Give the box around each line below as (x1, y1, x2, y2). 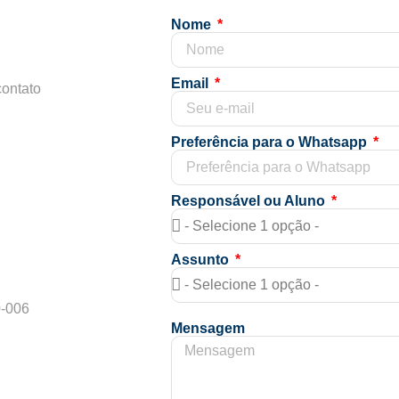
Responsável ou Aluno (171, 193, 329, 208)
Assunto (171, 252, 232, 267)
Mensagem (171, 321, 245, 336)
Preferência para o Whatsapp (171, 134, 370, 150)
